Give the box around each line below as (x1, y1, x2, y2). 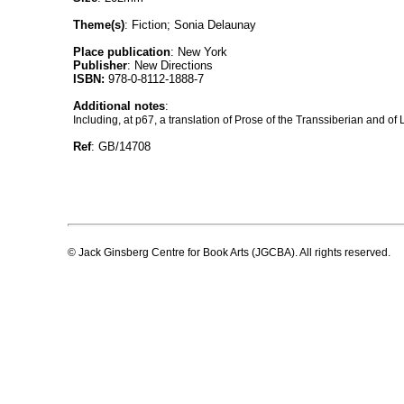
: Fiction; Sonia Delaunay (124, 18, 256, 32)
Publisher (73, 59, 127, 72)
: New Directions (127, 59, 213, 72)
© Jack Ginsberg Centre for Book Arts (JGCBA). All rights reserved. (68, 246, 390, 260)
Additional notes (73, 99, 165, 113)
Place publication (73, 45, 170, 59)
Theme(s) (73, 18, 124, 32)
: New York (170, 45, 227, 59)
